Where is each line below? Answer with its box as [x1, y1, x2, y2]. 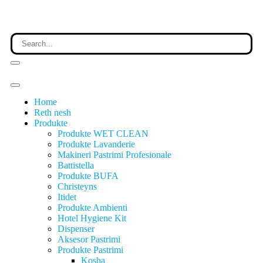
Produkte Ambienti [58, 203, 127, 213]
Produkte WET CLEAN [58, 129, 149, 139]
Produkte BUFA [58, 171, 119, 181]
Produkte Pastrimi [58, 245, 123, 255]
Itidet [58, 192, 76, 202]
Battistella [58, 160, 94, 170]
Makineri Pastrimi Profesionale [58, 150, 171, 160]
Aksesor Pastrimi [58, 234, 120, 244]
